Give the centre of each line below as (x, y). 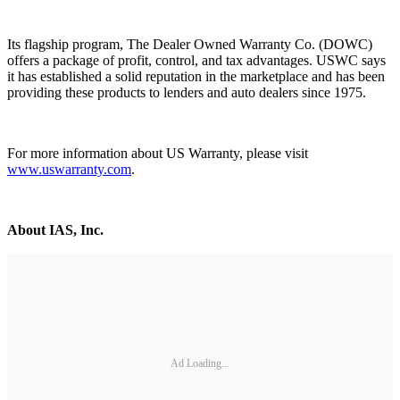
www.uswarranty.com (69, 169)
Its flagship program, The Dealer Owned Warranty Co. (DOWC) (190, 44)
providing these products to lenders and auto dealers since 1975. (187, 92)
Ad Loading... (200, 364)
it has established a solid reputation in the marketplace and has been (196, 76)
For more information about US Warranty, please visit (158, 153)
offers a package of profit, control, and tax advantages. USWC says (196, 60)
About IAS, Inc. (55, 229)
